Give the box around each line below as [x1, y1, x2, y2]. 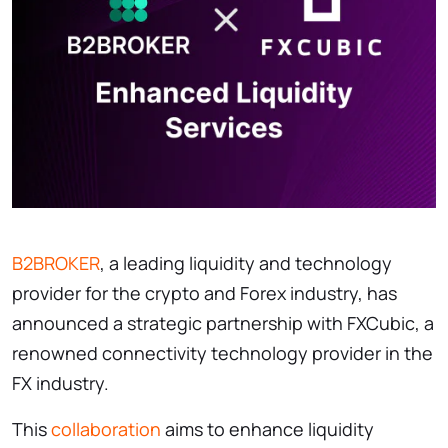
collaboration [51, 416, 161, 441]
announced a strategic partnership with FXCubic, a [12, 310, 434, 335]
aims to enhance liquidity [161, 416, 374, 441]
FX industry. [12, 370, 113, 395]
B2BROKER [12, 250, 100, 275]
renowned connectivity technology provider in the [12, 340, 433, 365]
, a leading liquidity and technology [100, 250, 392, 275]
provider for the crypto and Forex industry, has [12, 280, 397, 305]
